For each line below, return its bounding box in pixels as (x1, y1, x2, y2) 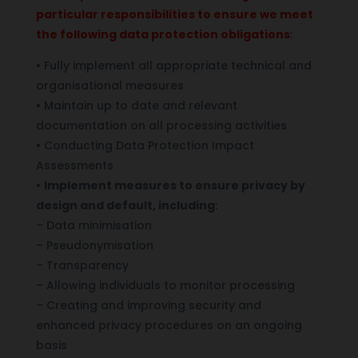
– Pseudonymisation (35, 237, 153, 253)
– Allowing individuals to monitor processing (35, 276, 295, 293)
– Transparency (35, 257, 129, 273)
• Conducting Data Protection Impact (35, 137, 254, 153)
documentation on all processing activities (35, 117, 287, 133)
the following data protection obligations (35, 26, 290, 42)
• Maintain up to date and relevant (35, 97, 237, 113)
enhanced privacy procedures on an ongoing (35, 316, 302, 333)
